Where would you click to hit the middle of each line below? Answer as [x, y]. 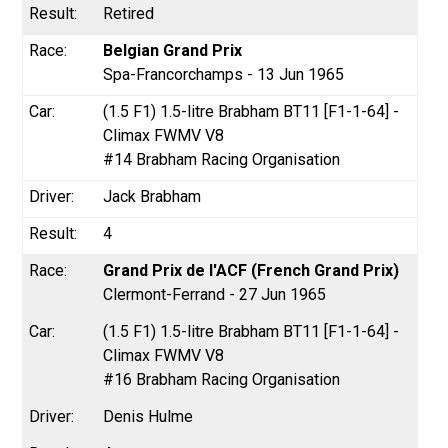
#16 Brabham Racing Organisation [222, 379]
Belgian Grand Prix [173, 50]
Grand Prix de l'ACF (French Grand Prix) [251, 270]
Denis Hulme [148, 416]
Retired [129, 13]
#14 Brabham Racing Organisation [222, 159]
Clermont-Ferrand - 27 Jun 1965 [215, 294]
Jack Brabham [152, 196]
